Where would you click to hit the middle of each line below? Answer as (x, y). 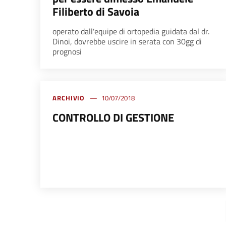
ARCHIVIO (69, 98)
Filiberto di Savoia (96, 12)
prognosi (67, 52)
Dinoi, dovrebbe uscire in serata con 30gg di (127, 42)
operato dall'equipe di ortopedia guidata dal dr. (131, 32)
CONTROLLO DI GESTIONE (113, 118)
